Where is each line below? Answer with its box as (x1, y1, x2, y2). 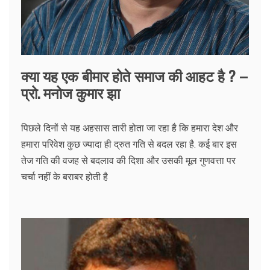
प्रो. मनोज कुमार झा (21, 81, 120, 103)
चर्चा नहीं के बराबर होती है (21, 170, 108, 183)
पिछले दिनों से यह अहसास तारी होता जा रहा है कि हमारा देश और (21, 121, 238, 134)
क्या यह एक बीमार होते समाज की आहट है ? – (21, 64, 248, 86)
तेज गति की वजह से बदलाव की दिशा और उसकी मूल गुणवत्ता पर (21, 154, 236, 166)
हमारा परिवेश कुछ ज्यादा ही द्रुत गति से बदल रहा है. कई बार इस (21, 137, 237, 150)
